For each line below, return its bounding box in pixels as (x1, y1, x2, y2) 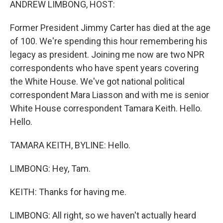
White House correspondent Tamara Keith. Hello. (10, 103, 202, 113)
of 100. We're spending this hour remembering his (10, 36, 208, 46)
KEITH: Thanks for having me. (10, 187, 126, 197)
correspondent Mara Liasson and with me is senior (10, 90, 209, 100)
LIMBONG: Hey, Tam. (10, 163, 91, 174)
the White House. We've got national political (10, 76, 185, 87)
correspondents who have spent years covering (10, 63, 199, 73)
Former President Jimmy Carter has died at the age (10, 22, 211, 33)
